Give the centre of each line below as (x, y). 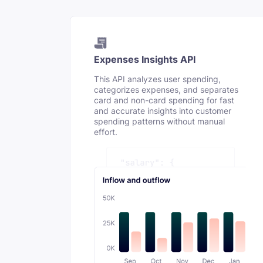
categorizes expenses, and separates (166, 90)
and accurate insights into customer (162, 111)
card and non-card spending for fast (164, 101)
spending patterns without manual (159, 122)
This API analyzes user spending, (157, 80)
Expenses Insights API (144, 59)
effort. (105, 132)
